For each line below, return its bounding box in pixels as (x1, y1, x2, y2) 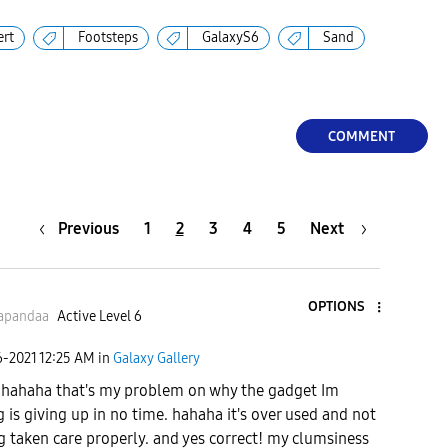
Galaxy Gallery (113, 350, 200, 368)
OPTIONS (307, 298, 365, 316)
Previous (57, 218, 119, 238)
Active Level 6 (56, 307, 142, 325)
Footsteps (78, 29, 138, 47)
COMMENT (328, 127, 395, 145)
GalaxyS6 (202, 29, 259, 47)
